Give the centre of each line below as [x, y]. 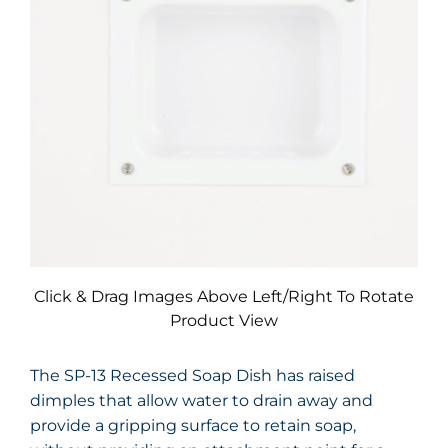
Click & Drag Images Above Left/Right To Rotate [224, 297]
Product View [224, 321]
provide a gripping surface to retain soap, [193, 426]
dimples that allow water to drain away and [201, 401]
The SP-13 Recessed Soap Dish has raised [192, 376]
